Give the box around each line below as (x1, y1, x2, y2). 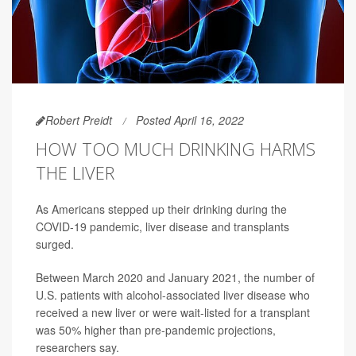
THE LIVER (36, 160, 114, 184)
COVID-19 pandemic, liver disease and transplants (36, 218, 289, 234)
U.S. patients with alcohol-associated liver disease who (36, 286, 310, 303)
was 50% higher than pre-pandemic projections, (36, 321, 276, 338)
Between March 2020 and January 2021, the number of (36, 269, 315, 285)
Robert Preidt (45, 111, 112, 128)
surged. (36, 235, 74, 252)
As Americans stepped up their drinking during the (36, 200, 287, 217)
